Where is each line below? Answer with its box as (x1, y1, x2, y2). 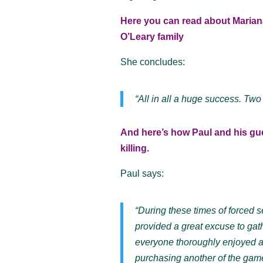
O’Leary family (120, 31, 184, 42)
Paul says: (120, 168, 164, 178)
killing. (120, 143, 150, 153)
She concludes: (120, 56, 186, 67)
